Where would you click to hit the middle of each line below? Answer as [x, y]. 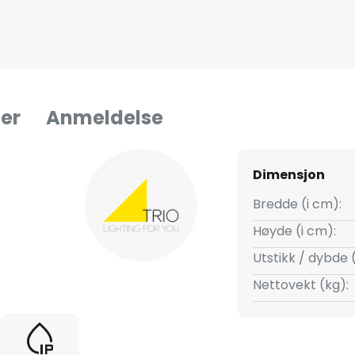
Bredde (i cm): [297, 204]
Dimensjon [288, 175]
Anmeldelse [105, 118]
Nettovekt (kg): [300, 285]
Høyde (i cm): [294, 231]
